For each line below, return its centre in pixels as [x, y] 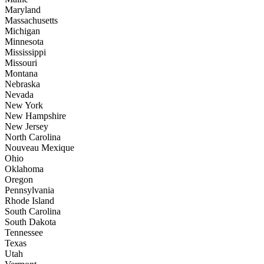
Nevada [19, 95]
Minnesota [24, 42]
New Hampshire [35, 116]
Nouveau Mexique [39, 148]
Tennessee [24, 233]
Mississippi [25, 52]
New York [24, 105]
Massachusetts [31, 21]
